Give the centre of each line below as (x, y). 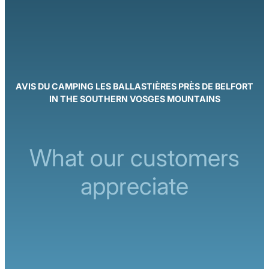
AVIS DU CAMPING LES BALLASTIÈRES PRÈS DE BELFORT (134, 86)
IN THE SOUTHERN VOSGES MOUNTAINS (134, 99)
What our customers (134, 157)
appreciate (134, 186)
